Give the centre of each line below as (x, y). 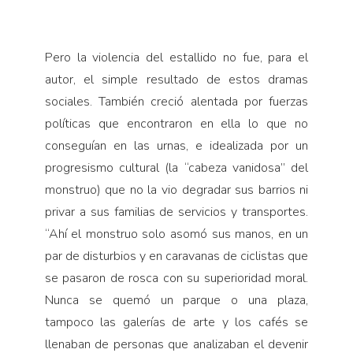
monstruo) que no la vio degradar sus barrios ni (176, 190)
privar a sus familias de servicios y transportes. (176, 212)
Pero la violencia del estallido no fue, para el (176, 57)
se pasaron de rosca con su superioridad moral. (176, 278)
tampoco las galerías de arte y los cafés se (176, 322)
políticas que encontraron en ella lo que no (176, 123)
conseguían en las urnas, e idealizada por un (176, 145)
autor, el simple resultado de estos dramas (176, 79)
